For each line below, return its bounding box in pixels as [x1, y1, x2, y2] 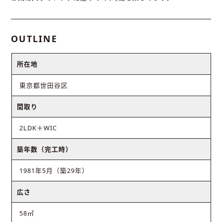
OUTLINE [11, 33, 58, 45]
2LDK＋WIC [19, 123, 57, 133]
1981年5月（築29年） [19, 166, 89, 175]
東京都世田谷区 [19, 81, 68, 90]
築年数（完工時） [16, 145, 72, 154]
